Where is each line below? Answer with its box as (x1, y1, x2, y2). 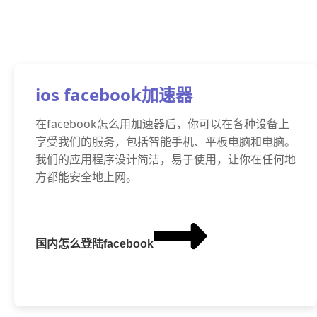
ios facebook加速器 (35, 83, 192, 106)
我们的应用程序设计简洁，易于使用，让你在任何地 (35, 151, 296, 167)
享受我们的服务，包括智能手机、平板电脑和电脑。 (35, 134, 296, 149)
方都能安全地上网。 (35, 169, 137, 185)
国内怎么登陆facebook (35, 238, 154, 250)
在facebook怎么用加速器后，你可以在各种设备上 (35, 116, 289, 132)
